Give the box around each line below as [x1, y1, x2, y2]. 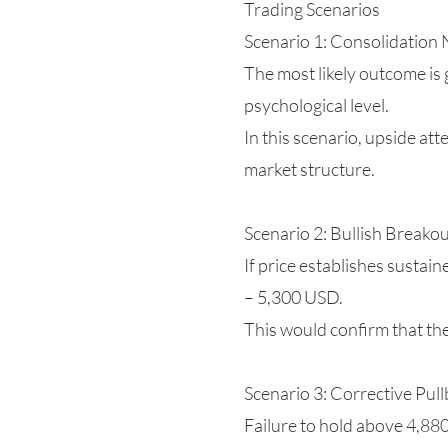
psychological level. [244, 94, 389, 116]
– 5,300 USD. [244, 286, 343, 308]
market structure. [244, 158, 375, 180]
